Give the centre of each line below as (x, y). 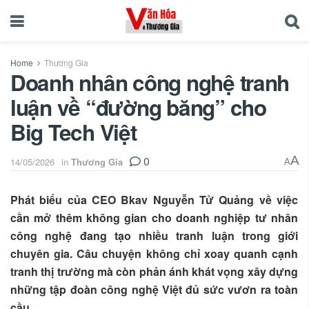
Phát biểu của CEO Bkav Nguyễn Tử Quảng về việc (154, 199)
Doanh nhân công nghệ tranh (150, 82)
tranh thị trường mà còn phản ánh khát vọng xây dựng (154, 271)
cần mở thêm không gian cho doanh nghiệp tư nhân (154, 217)
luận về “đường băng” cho (138, 107)
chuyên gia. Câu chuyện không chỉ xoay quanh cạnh (154, 253)
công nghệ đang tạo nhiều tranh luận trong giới (154, 235)
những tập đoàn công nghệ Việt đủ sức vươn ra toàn (154, 289)
